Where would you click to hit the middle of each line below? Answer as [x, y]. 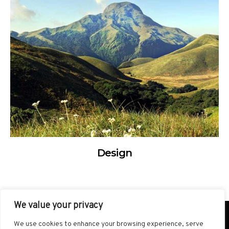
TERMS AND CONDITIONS [142, 223]
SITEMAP [59, 223]
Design [114, 153]
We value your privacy [58, 206]
